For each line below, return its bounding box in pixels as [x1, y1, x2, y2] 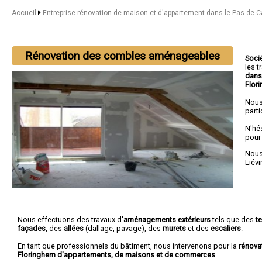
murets [163, 223, 186, 233]
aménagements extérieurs [123, 215, 211, 224]
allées [64, 223, 84, 233]
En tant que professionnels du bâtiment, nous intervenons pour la [18, 241, 239, 250]
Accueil [12, 9, 36, 17]
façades [18, 223, 46, 233]
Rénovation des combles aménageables [25, 49, 220, 63]
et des [186, 223, 211, 233]
